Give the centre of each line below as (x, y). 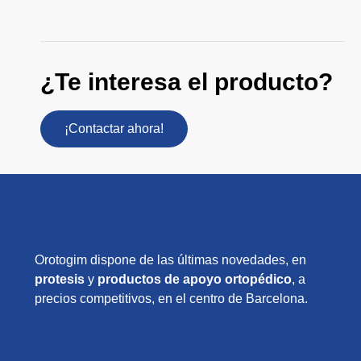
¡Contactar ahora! (114, 128)
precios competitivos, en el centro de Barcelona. (172, 299)
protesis (60, 280)
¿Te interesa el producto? (187, 81)
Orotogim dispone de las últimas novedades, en (171, 260)
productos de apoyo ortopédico (195, 280)
